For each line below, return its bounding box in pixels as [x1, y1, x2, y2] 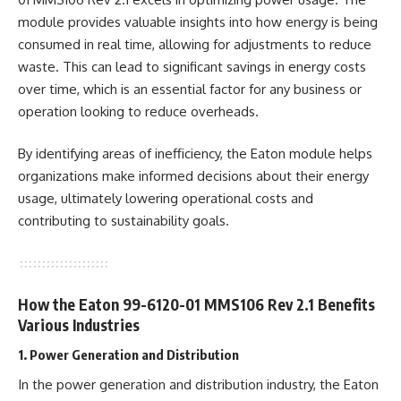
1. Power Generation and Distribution [18, 346, 239, 363]
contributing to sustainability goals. [18, 212, 229, 229]
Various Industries [18, 315, 140, 335]
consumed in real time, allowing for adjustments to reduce [18, 35, 371, 53]
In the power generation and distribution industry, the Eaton [18, 376, 379, 393]
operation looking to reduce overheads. [18, 102, 259, 120]
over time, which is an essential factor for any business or [18, 80, 362, 98]
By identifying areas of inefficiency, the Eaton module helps [18, 145, 372, 162]
